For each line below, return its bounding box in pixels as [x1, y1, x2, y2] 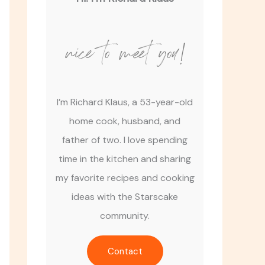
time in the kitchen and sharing [59, 153, 191, 165]
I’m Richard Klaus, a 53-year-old [57, 96, 193, 108]
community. [100, 209, 150, 222]
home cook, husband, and [69, 115, 180, 127]
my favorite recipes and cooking [55, 172, 195, 184]
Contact [107, 245, 143, 257]
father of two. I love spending [62, 134, 188, 146]
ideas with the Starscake [72, 190, 178, 203]
